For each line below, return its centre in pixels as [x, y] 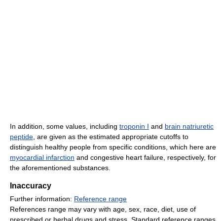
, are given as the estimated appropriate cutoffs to [111, 137]
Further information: [42, 199]
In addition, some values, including [65, 127]
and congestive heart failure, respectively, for [145, 158]
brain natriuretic [189, 127]
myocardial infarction [42, 158]
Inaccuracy [31, 186]
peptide [21, 137]
